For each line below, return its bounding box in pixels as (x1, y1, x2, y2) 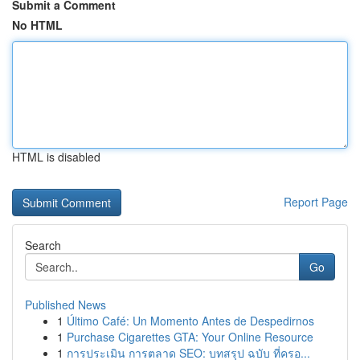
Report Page (284, 194, 348, 210)
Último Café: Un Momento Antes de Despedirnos (67, 313, 314, 329)
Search (25, 237, 61, 253)
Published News (25, 297, 106, 313)
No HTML (12, 17, 63, 33)
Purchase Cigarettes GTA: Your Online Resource (67, 329, 313, 345)
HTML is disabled (12, 149, 100, 165)
